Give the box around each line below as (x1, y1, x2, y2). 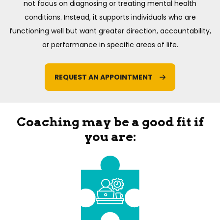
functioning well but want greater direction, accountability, (9, 26, 211, 36)
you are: (84, 129, 136, 144)
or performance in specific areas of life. (42, 40, 178, 50)
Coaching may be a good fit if (16, 114, 204, 130)
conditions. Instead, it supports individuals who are (24, 12, 196, 23)
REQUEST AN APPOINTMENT (55, 72, 153, 82)
